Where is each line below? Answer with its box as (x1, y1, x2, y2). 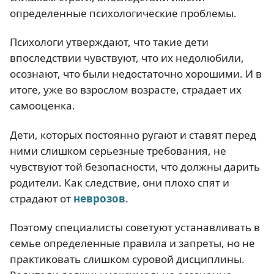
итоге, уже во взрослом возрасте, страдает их (10, 83, 242, 97)
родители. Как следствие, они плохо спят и (10, 175, 229, 190)
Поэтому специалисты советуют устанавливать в (10, 220, 260, 234)
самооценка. (10, 98, 75, 113)
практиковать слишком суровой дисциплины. (10, 251, 245, 266)
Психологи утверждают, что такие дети (10, 35, 209, 50)
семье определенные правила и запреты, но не (10, 235, 255, 250)
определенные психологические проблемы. (10, 6, 237, 20)
